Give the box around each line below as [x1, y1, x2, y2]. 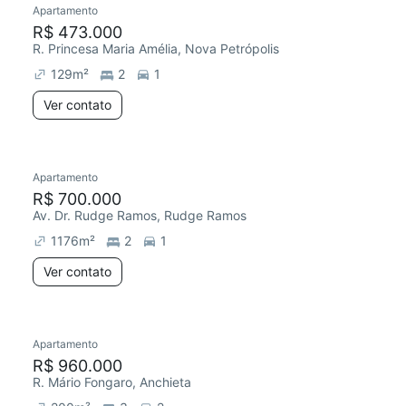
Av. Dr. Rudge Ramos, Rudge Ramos [33, 208, 246, 223]
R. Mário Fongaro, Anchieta [33, 374, 191, 390]
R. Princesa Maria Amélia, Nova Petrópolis [33, 41, 279, 56]
